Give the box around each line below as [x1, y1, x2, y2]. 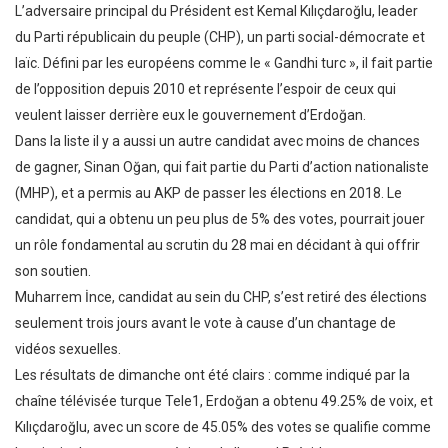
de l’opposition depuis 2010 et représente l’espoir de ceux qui [15, 81, 396, 98]
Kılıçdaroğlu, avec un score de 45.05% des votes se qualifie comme [15, 419, 431, 436]
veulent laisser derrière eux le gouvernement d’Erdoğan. [15, 107, 366, 124]
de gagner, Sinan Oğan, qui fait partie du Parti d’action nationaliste [15, 159, 429, 176]
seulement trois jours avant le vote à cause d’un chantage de [15, 315, 396, 332]
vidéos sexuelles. [15, 341, 121, 358]
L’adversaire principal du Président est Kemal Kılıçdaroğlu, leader [15, 3, 418, 20]
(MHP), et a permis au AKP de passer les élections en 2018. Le [15, 185, 402, 202]
